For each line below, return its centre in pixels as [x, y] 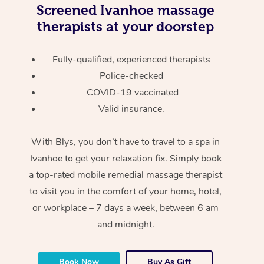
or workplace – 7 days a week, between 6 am [126, 208]
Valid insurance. [132, 109]
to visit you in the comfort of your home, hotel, [126, 191]
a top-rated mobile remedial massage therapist [126, 175]
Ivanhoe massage [156, 10]
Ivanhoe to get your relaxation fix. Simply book [126, 158]
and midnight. [126, 224]
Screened [67, 10]
